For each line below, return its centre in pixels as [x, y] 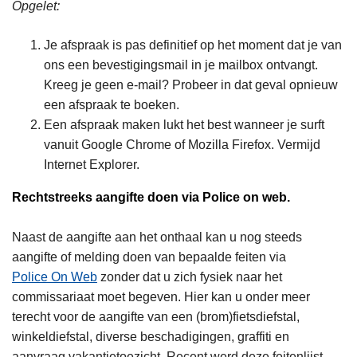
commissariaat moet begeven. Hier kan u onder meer [161, 297]
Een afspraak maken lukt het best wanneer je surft [184, 125]
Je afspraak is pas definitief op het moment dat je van [193, 45]
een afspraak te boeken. [112, 105]
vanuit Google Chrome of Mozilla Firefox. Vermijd [182, 145]
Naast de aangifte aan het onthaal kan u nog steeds [157, 237]
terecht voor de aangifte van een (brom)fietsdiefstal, [156, 317]
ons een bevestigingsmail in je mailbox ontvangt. [181, 65]
